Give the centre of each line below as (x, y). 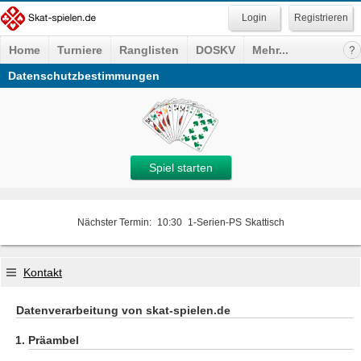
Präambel (54, 340)
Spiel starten (181, 168)
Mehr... (270, 50)
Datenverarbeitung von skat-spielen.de (123, 310)
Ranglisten (149, 50)
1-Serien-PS (214, 222)
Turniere (80, 50)
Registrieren (321, 18)
